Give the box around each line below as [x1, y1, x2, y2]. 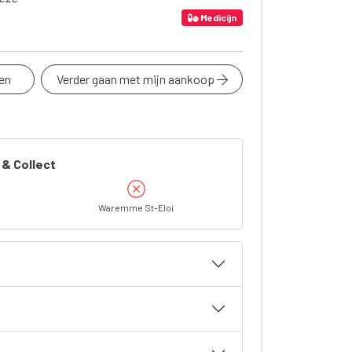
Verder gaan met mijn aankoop [56, 71, 217, 86]
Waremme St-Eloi [98, 202, 174, 213]
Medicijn [199, 11, 237, 23]
